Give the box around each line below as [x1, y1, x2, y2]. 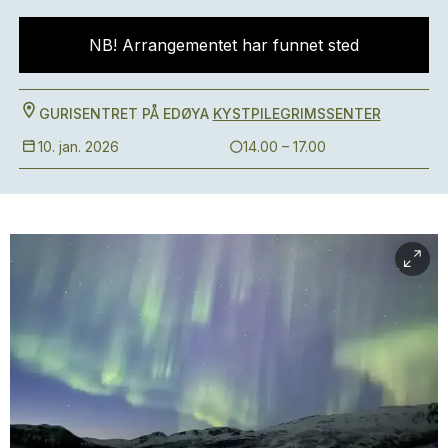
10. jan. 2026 [37, 137, 119, 155]
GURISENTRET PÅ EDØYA [38, 105, 209, 122]
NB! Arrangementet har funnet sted [89, 34, 359, 55]
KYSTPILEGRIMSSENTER [212, 105, 381, 122]
